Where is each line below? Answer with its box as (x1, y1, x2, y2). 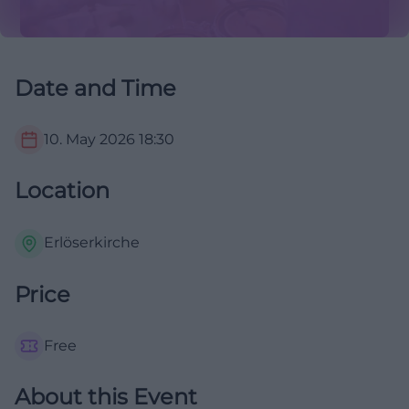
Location (15, 177, 110, 204)
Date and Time (15, 75, 176, 102)
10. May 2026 (44, 131, 135, 149)
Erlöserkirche (44, 234, 140, 252)
